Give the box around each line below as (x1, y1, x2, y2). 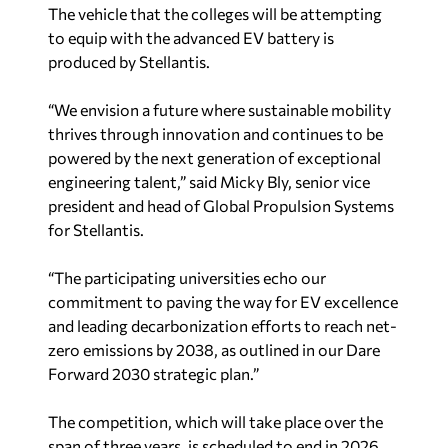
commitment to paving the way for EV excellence (48, 291, 398, 311)
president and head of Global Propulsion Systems (48, 195, 394, 215)
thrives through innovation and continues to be (48, 123, 383, 143)
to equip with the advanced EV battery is (48, 27, 334, 47)
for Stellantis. (48, 219, 144, 239)
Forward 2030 (48, 363, 150, 383)
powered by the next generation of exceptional (48, 147, 381, 167)
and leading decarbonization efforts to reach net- (48, 315, 397, 335)
